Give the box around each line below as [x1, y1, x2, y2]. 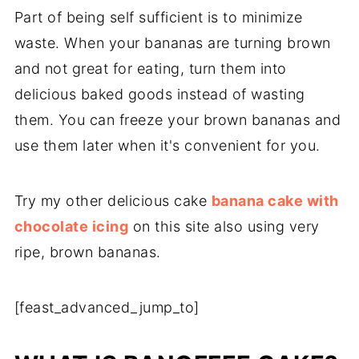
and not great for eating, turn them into [14, 60, 287, 78]
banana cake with [211, 192, 339, 210]
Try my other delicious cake [14, 192, 212, 210]
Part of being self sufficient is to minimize [14, 9, 303, 26]
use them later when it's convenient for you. [14, 137, 321, 155]
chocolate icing [14, 218, 129, 236]
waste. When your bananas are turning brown [14, 34, 331, 52]
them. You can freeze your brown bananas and [14, 111, 341, 129]
